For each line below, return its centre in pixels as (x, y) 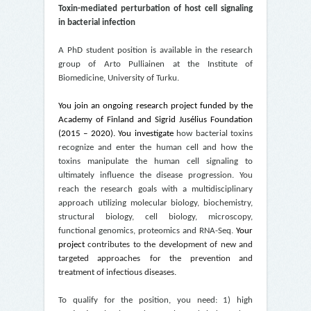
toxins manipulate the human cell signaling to (155, 161)
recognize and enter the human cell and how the (155, 148)
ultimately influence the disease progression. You (155, 175)
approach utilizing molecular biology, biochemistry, (155, 203)
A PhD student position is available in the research (155, 50)
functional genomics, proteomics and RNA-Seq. (147, 231)
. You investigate (145, 134)
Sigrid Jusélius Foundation (204, 120)
